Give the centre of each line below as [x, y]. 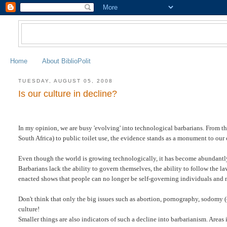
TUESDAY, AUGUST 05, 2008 [66, 81]
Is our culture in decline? [68, 94]
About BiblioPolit [66, 61]
